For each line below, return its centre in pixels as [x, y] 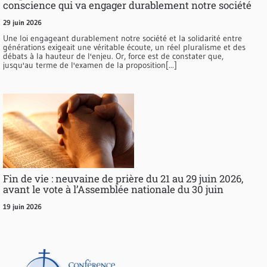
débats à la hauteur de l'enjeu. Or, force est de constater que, [113, 56]
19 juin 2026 [22, 207]
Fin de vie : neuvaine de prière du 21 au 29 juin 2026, [123, 179]
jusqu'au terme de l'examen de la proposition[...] [90, 65]
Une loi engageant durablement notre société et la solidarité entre [122, 38]
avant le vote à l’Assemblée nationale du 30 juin [113, 190]
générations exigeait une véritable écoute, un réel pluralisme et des [124, 47]
